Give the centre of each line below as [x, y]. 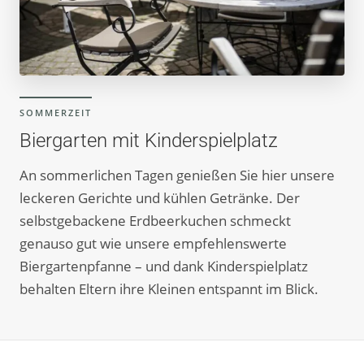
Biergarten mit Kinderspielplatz [149, 141]
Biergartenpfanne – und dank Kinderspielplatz [164, 266]
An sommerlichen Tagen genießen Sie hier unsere [177, 175]
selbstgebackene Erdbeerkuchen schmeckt [155, 221]
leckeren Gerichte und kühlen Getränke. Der [160, 198]
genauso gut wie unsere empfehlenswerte [153, 244]
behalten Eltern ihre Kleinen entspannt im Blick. [169, 289]
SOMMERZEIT [56, 113]
